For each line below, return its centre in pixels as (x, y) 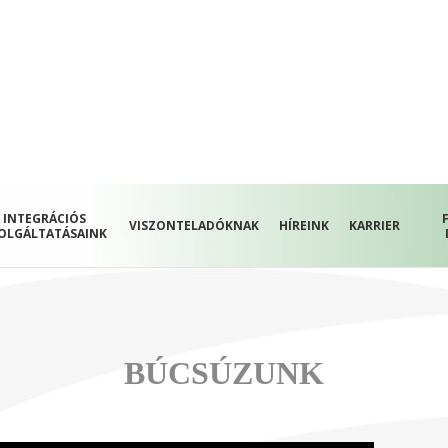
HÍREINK (304, 225)
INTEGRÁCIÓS (44, 218)
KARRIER (375, 225)
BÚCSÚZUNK (224, 373)
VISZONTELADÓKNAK (194, 225)
